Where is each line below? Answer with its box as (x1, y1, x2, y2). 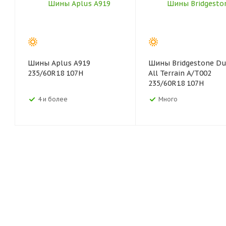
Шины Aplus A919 (28, 59, 90, 68)
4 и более (38, 95, 68, 103)
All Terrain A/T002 (148, 69, 211, 78)
